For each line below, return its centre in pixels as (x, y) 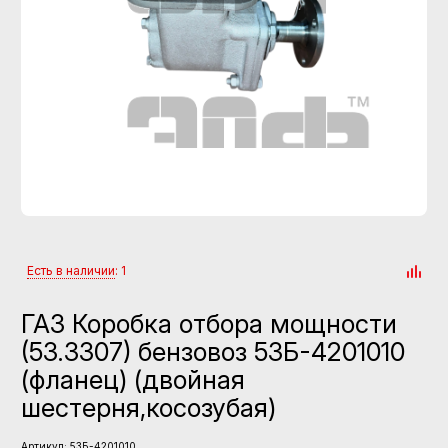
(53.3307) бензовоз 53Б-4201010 (213, 351)
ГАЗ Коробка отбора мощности (209, 323)
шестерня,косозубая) (148, 407)
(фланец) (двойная (133, 379)
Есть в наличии (71, 270)
